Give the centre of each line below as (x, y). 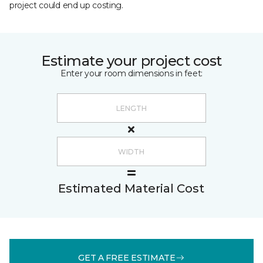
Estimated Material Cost (131, 188)
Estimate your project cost (131, 61)
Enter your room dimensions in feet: (131, 73)
